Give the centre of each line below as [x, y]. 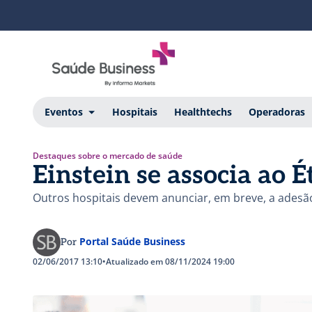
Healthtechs [203, 111]
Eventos [63, 111]
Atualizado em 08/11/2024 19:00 [170, 261]
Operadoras [276, 111]
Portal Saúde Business [132, 241]
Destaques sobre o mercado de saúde [108, 155]
